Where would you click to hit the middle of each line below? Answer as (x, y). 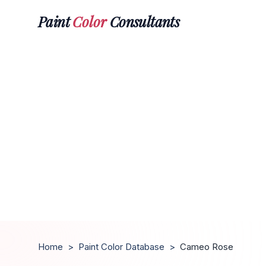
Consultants (143, 21)
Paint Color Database (121, 247)
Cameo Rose (207, 247)
